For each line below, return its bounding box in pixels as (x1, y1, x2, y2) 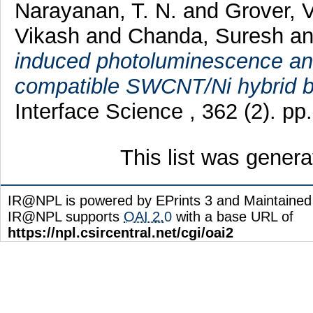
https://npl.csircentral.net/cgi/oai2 (8, 224, 233, 240)
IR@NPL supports (8, 208, 124, 224)
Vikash (14, 23, 80, 48)
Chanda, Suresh (127, 23, 284, 48)
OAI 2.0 (124, 208, 172, 224)
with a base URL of (172, 208, 293, 224)
